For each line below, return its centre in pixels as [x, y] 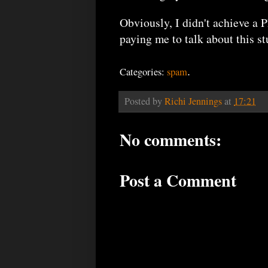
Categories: [143, 72]
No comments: [170, 140]
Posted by [144, 101]
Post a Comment [178, 181]
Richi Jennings [193, 101]
